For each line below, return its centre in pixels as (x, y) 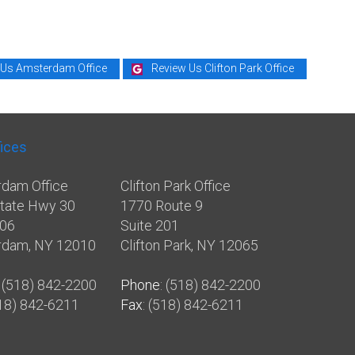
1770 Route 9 (162, 205)
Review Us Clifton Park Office (222, 68)
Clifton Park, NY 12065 (189, 245)
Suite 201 (150, 225)
